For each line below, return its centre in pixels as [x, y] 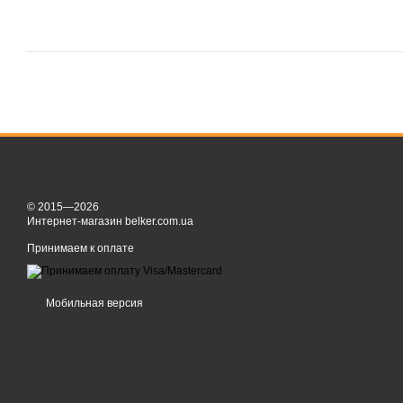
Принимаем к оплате [81, 248]
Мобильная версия [93, 303]
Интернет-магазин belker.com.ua [110, 221]
